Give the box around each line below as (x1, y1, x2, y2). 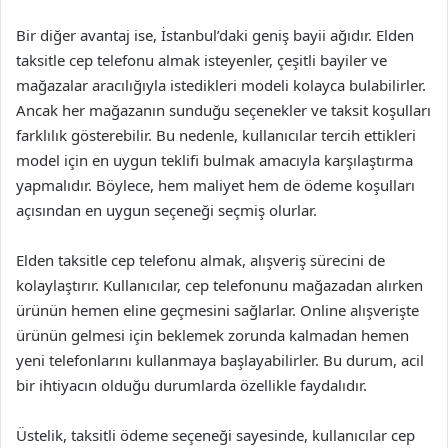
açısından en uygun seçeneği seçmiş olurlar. (16, 200, 317, 220)
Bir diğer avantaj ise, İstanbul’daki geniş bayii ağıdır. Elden (16, 25, 414, 45)
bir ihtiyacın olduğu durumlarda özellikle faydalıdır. (16, 375, 367, 395)
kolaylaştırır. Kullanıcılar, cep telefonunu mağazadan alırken (16, 275, 423, 295)
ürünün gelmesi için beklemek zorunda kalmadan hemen (16, 325, 409, 345)
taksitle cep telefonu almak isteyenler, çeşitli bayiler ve (16, 50, 387, 70)
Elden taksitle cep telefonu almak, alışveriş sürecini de (16, 250, 385, 270)
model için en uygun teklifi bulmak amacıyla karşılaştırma (16, 150, 413, 170)
